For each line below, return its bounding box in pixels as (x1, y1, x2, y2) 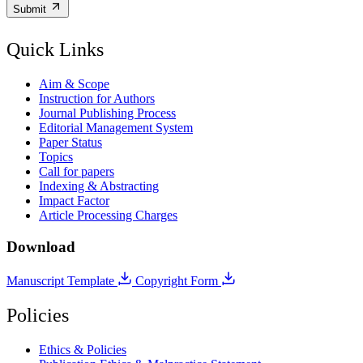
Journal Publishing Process (39, 105, 176, 120)
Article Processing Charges (39, 207, 177, 222)
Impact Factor (39, 193, 109, 207)
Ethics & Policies (39, 343, 126, 357)
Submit (13, 2, 49, 15)
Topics (39, 149, 73, 164)
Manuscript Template (6, 274, 117, 288)
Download (6, 237, 75, 255)
